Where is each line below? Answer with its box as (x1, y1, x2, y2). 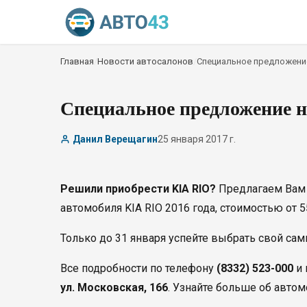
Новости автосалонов (97, 56, 193, 66)
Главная (60, 56, 94, 66)
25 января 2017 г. (158, 134, 236, 145)
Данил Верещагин (73, 134, 158, 145)
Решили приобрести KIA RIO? (60, 182, 216, 195)
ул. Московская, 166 (60, 281, 168, 294)
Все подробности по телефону (60, 262, 217, 275)
